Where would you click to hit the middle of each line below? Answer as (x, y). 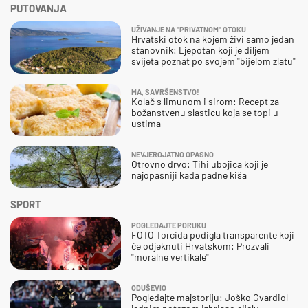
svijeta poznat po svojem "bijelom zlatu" (213, 60)
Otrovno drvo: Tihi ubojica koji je (200, 164)
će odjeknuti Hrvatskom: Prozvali (200, 245)
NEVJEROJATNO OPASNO (173, 154)
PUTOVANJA (38, 8)
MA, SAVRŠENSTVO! (165, 91)
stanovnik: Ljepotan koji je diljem (200, 49)
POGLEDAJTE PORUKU (169, 225)
